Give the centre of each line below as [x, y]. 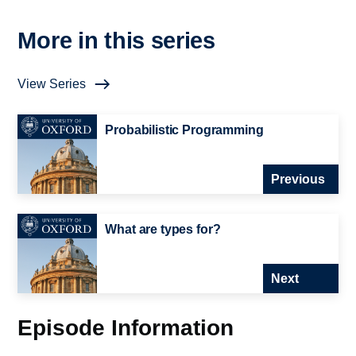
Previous [298, 180]
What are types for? [163, 230]
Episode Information [126, 328]
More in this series [116, 41]
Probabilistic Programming [184, 130]
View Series [52, 84]
